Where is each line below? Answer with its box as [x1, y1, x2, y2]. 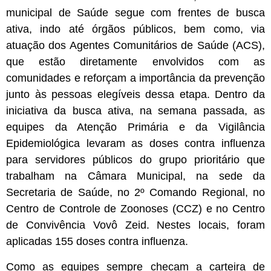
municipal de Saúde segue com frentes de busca [6, 7, 265, 19]
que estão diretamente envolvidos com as [6, 56, 265, 68]
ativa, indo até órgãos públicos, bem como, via [6, 23, 265, 36]
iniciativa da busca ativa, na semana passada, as [6, 105, 265, 117]
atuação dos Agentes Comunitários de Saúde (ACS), [6, 39, 265, 52]
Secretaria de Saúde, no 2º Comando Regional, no [6, 186, 265, 199]
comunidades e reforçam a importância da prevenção [6, 72, 265, 85]
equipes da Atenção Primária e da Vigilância [6, 121, 265, 134]
